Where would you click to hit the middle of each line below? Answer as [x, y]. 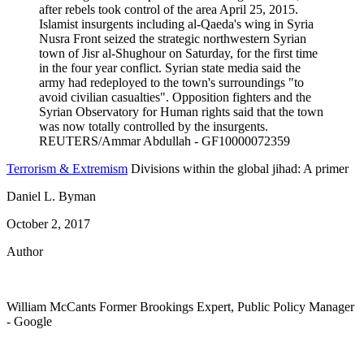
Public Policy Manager [296, 307]
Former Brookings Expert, [168, 307]
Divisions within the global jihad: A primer [240, 169]
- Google [29, 322]
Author [25, 252]
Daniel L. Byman [51, 197]
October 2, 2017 [48, 224]
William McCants [51, 307]
